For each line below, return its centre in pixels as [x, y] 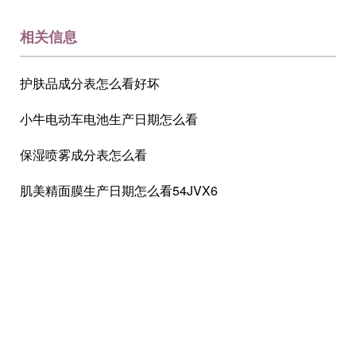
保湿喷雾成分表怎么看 [83, 155]
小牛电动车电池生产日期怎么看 [109, 119]
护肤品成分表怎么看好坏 [90, 83]
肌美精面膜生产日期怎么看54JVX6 [119, 190]
